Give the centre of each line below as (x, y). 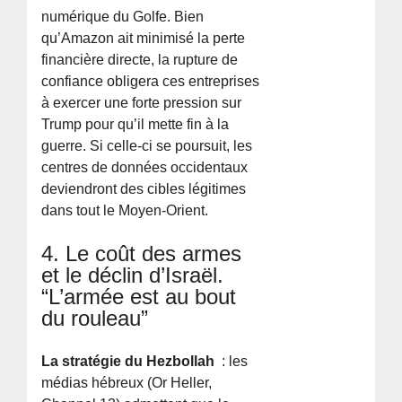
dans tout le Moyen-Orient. (125, 210)
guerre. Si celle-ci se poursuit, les (147, 145)
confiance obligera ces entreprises (151, 81)
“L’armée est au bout (139, 296)
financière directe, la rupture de (140, 59)
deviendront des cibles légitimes (144, 188)
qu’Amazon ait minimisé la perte (144, 38)
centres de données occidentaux (145, 167)
